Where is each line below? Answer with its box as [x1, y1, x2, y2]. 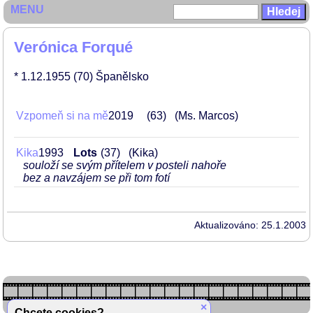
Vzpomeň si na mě [16, 110, 108, 122]
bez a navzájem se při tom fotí [23, 172, 170, 184]
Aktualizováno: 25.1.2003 [194, 219, 306, 231]
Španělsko [96, 71, 149, 82]
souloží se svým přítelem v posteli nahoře [23, 159, 226, 171]
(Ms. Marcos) [175, 110, 238, 122]
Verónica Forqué [14, 38, 133, 56]
